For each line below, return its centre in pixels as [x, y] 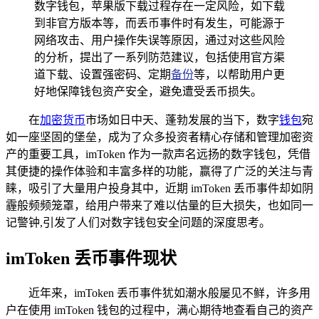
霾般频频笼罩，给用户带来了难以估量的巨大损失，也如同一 [159, 205]
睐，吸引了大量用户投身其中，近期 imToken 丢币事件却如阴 [159, 188]
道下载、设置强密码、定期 [103, 74]
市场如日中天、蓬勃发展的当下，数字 [182, 120]
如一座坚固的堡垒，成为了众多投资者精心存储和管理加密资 [159, 137]
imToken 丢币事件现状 [91, 258]
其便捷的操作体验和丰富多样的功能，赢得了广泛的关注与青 [159, 171]
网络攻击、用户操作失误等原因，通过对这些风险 [159, 40]
